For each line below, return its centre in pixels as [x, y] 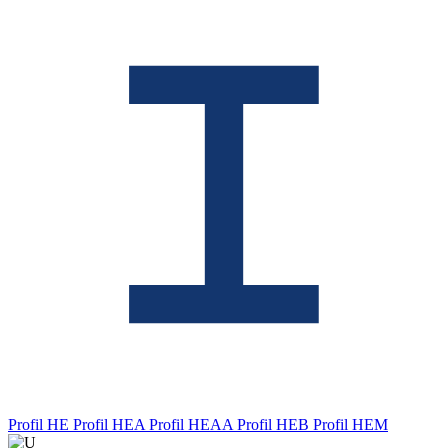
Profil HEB [275, 424]
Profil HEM [350, 424]
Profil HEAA [193, 424]
